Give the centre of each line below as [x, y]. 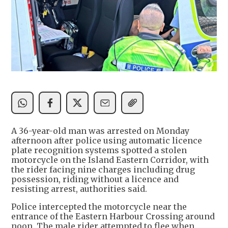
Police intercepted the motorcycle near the [99, 207]
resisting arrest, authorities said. [79, 189]
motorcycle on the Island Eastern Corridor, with [110, 160]
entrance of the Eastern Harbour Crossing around [113, 217]
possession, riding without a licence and [95, 179]
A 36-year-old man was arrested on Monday [100, 131]
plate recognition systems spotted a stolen [99, 150]
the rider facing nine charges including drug [103, 170]
